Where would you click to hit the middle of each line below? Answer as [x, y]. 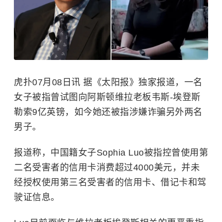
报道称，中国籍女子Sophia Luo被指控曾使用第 [111, 153]
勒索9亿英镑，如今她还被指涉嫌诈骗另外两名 [108, 112]
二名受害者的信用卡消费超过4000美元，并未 [107, 168]
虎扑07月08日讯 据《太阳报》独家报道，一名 [108, 83]
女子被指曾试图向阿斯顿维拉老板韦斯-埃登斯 [107, 97]
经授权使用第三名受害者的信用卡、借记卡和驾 [110, 183]
